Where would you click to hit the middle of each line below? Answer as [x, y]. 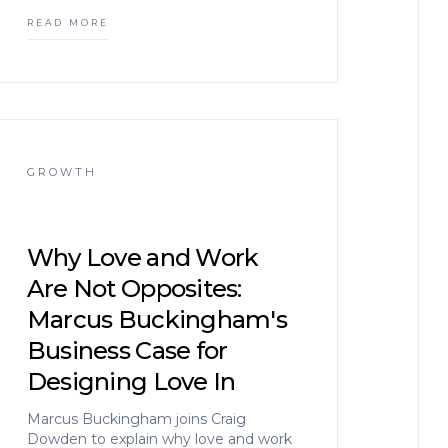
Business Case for [127, 350]
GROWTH [61, 172]
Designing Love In [131, 381]
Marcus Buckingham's [157, 319]
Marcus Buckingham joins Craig [136, 419]
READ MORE [67, 22]
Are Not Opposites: [134, 288]
